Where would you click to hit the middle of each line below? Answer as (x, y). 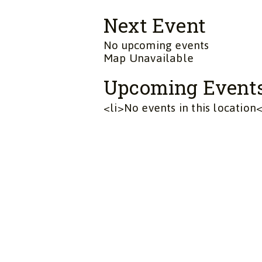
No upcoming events (156, 46)
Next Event (155, 25)
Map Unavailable (149, 58)
